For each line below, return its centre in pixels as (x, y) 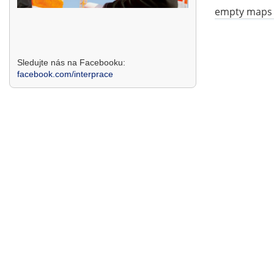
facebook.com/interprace (65, 74)
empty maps (243, 12)
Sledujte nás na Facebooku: (71, 63)
